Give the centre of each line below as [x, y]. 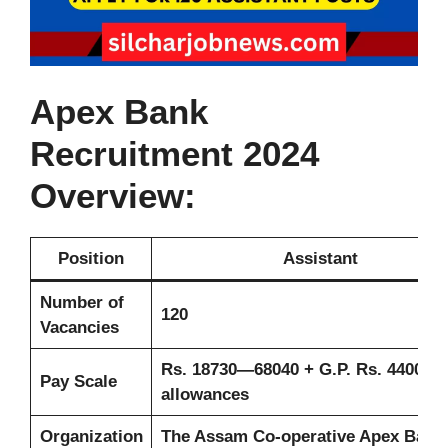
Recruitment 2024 [174, 153]
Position [91, 258]
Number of [81, 302]
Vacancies [79, 327]
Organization [91, 436]
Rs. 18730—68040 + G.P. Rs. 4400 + [299, 369]
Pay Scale [78, 381]
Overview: [113, 195]
